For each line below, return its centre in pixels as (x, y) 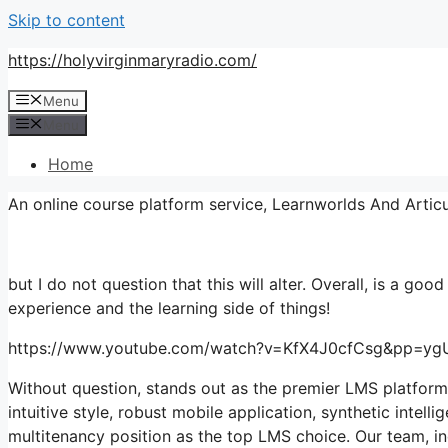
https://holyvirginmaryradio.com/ (132, 60)
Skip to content (66, 20)
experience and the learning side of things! (169, 308)
